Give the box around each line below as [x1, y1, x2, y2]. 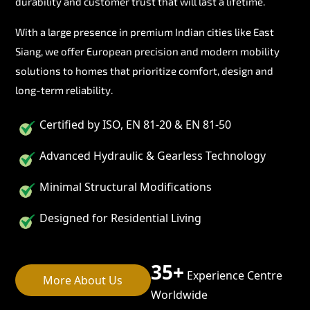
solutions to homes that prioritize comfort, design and [15, 64, 273, 77]
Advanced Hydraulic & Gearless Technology [39, 147, 266, 163]
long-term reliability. [15, 83, 113, 96]
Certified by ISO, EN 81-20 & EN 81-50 [39, 116, 231, 132]
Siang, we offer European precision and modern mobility [15, 44, 280, 57]
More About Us [43, 272, 123, 288]
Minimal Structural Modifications [39, 179, 212, 194]
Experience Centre [183, 267, 282, 283]
